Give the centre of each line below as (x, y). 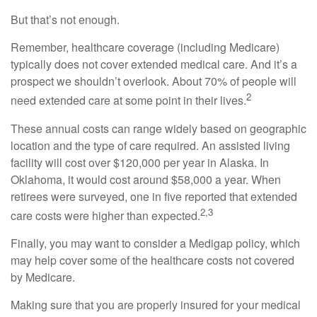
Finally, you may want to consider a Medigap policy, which (155, 243)
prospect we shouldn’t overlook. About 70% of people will (154, 81)
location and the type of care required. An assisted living (150, 145)
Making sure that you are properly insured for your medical (156, 304)
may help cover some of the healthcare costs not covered (152, 260)
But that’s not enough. (65, 20)
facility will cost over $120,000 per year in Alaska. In (140, 162)
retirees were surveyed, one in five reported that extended (154, 196)
